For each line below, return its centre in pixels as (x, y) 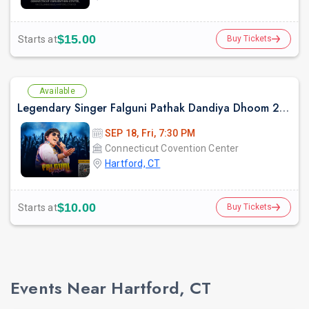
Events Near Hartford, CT (111, 288)
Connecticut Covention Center (172, 149)
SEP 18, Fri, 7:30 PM (150, 133)
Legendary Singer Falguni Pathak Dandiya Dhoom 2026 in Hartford (284, 108)
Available (57, 91)
